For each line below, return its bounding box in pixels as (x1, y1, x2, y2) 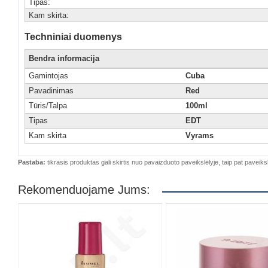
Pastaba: (18, 159, 45, 166)
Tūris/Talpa (29, 101, 67, 110)
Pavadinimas (29, 86, 74, 95)
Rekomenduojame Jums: (18, 183, 150, 196)
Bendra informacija (29, 54, 99, 63)
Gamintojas (29, 71, 68, 80)
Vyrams (185, 131, 214, 140)
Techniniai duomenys (25, 32, 122, 42)
